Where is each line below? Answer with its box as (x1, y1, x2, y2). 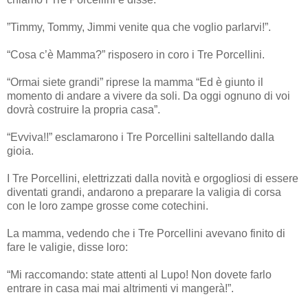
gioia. (7, 144, 34, 157)
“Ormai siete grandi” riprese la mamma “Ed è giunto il (7, 76, 263, 88)
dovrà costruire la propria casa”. (7, 103, 160, 115)
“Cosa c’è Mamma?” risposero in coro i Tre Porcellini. (7, 48, 265, 60)
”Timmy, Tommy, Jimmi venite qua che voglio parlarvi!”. (7, 21, 271, 33)
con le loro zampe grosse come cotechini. (7, 199, 208, 212)
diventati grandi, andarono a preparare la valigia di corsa (7, 186, 281, 198)
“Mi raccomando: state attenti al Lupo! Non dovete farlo (7, 268, 272, 280)
